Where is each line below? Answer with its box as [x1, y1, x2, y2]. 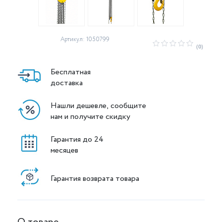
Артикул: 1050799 [60, 35, 110, 44]
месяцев [51, 144, 78, 156]
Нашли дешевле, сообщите [51, 100, 148, 111]
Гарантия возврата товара [51, 172, 139, 184]
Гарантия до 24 [51, 133, 106, 145]
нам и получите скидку [51, 111, 130, 122]
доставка [51, 77, 83, 89]
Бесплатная [51, 66, 91, 78]
